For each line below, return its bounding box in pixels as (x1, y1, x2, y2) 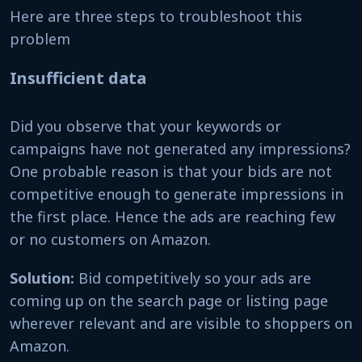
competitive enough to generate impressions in (10, 184, 343, 204)
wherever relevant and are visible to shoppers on (10, 314, 352, 333)
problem (10, 29, 70, 48)
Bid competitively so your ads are (74, 268, 311, 288)
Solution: (10, 268, 74, 288)
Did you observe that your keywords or (10, 116, 281, 136)
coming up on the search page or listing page (10, 291, 328, 310)
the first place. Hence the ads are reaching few (10, 207, 335, 226)
